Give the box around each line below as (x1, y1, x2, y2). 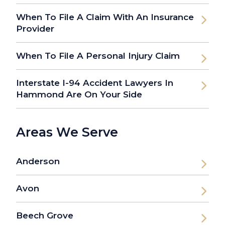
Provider (16, 24, 54, 34)
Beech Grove (16, 210, 73, 221)
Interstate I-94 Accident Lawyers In (16, 78, 173, 88)
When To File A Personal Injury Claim (16, 51, 180, 61)
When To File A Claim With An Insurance (16, 12, 194, 23)
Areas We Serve (16, 125, 118, 140)
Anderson (16, 156, 60, 167)
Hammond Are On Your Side (16, 89, 142, 100)
